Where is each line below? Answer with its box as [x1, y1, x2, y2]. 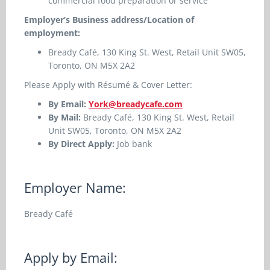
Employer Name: [24, 178, 126, 196]
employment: [24, 27, 80, 39]
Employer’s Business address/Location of [24, 14, 194, 25]
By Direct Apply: [48, 138, 115, 149]
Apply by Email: [24, 248, 118, 266]
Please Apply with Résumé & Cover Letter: [24, 79, 192, 90]
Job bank [115, 138, 152, 149]
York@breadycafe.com [89, 98, 183, 110]
